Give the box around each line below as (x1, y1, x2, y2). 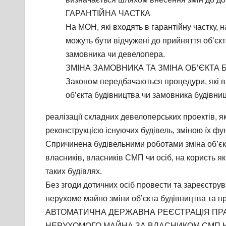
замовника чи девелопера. (66, 50, 165, 59)
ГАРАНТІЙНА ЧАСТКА (66, 9, 150, 18)
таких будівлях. (45, 167, 102, 176)
